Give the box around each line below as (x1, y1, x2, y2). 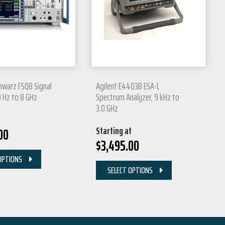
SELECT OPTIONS (107, 163, 153, 177)
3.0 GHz (96, 99, 118, 116)
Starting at (96, 123, 132, 138)
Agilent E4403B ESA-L (96, 77, 160, 94)
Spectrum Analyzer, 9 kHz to (96, 88, 179, 105)
